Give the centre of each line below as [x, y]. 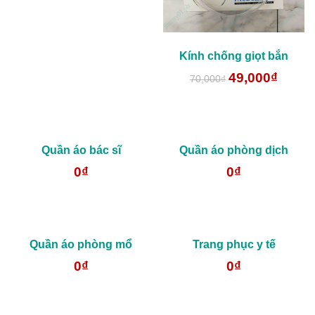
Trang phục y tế [234, 244]
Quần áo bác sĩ [81, 150]
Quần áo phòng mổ [81, 244]
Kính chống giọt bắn [234, 56]
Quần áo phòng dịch [234, 150]
